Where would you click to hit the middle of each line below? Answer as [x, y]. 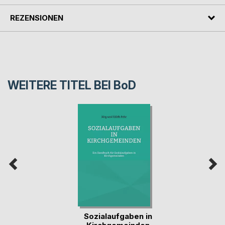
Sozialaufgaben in [118, 216]
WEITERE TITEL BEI [61, 86]
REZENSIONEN [37, 18]
